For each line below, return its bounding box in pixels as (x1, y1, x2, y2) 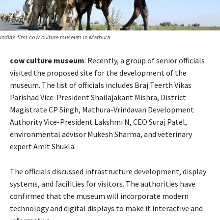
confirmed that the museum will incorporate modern (10, 191, 189, 201)
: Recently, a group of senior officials (84, 55, 205, 65)
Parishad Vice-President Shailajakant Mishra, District (10, 92, 186, 102)
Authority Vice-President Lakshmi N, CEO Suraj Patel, (10, 116, 187, 127)
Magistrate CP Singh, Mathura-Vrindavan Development (10, 104, 194, 114)
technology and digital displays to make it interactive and (10, 203, 203, 213)
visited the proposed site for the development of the (10, 67, 187, 78)
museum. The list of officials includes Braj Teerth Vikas (10, 80, 192, 90)
